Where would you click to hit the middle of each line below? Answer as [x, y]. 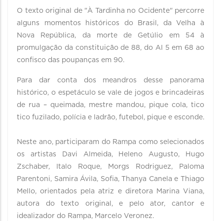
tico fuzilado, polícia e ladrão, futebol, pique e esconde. [110, 117]
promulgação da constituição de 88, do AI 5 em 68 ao [110, 48]
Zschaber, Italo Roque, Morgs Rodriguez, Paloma [110, 167]
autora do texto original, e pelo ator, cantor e [110, 204]
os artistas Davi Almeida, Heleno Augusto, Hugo [110, 154]
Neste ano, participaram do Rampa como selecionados [110, 142]
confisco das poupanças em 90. [71, 60]
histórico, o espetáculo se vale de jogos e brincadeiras [110, 93]
